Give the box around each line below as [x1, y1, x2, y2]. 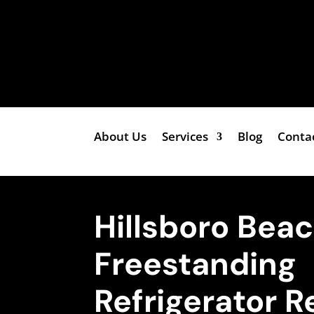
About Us [94, 128, 147, 144]
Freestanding [94, 243, 297, 285]
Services [162, 128, 209, 144]
